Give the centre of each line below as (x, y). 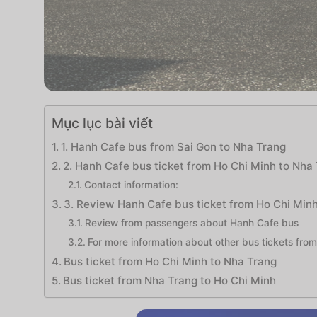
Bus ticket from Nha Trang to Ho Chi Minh (170, 281)
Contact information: (131, 185)
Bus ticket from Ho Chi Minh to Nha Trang (171, 261)
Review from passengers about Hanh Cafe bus (191, 223)
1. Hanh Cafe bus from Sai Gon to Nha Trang (174, 147)
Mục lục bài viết (102, 123)
